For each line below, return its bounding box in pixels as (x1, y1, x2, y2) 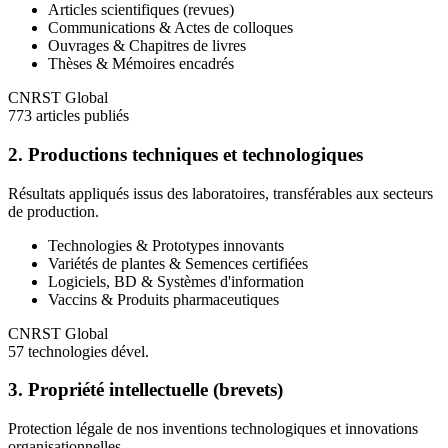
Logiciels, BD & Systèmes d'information (48, 272, 304, 290)
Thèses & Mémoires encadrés (48, 55, 234, 73)
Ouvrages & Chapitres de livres (48, 37, 246, 55)
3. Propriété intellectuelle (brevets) (8, 379, 283, 401)
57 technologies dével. (8, 342, 149, 360)
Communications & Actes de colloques (48, 19, 293, 37)
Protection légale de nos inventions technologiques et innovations (8, 420, 418, 437)
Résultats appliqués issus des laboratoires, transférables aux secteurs (8, 184, 433, 202)
